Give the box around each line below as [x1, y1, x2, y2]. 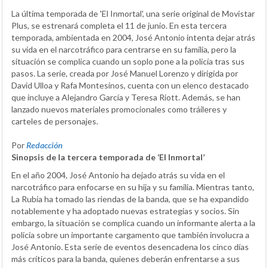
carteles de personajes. [11, 116, 98, 127]
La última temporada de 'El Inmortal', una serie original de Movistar [11, 8, 255, 19]
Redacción [26, 140, 63, 151]
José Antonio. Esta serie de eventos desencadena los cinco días [11, 242, 249, 252]
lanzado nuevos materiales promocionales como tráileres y [11, 104, 227, 115]
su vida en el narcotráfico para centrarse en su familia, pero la [11, 44, 236, 55]
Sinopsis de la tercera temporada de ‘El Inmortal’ [11, 152, 205, 163]
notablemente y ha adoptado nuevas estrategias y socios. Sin [11, 206, 239, 217]
